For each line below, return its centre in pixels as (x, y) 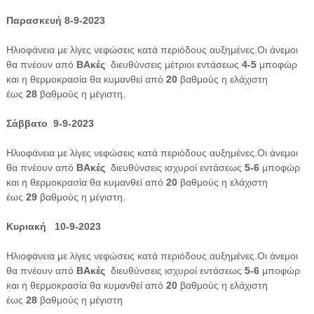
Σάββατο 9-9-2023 (51, 123)
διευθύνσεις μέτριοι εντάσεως (172, 64)
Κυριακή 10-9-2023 (55, 226)
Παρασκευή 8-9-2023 (55, 20)
